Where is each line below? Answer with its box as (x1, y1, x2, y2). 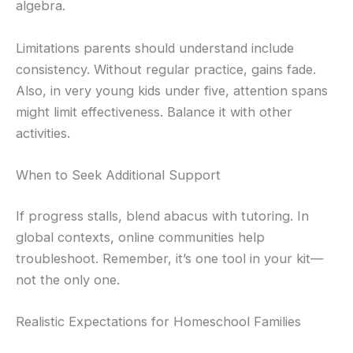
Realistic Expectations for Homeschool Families (16, 313, 301, 329)
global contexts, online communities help (16, 229, 265, 245)
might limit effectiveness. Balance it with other (16, 103, 292, 120)
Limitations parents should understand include (16, 39, 294, 56)
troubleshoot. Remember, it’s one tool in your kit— (16, 250, 324, 266)
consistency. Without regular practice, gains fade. (16, 61, 316, 77)
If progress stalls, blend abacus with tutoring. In (16, 207, 309, 224)
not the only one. (16, 271, 120, 288)
